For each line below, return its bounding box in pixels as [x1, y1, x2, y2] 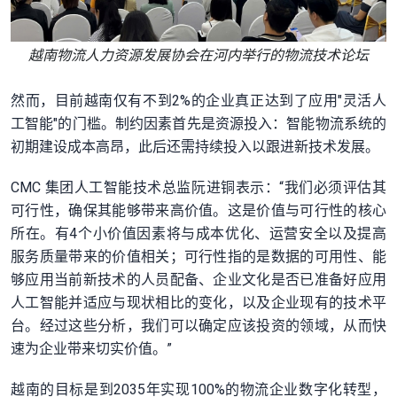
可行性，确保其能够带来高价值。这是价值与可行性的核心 [11, 201, 386, 219]
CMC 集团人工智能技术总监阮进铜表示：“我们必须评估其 [11, 178, 386, 196]
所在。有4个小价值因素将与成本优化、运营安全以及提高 [11, 224, 386, 242]
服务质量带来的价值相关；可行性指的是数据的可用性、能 [11, 247, 386, 265]
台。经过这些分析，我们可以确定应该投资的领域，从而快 [11, 316, 386, 334]
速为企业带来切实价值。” [11, 339, 172, 357]
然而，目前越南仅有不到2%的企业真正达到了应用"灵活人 [11, 91, 386, 109]
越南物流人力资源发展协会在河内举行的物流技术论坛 [28, 46, 369, 64]
